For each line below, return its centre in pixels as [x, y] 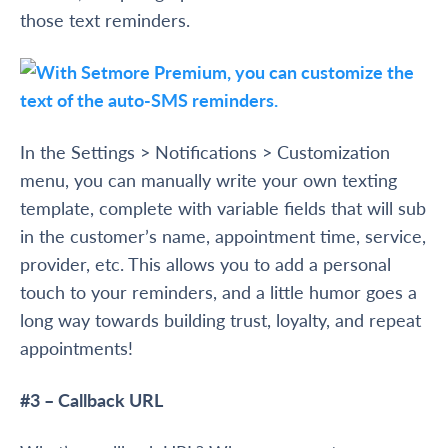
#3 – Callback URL [91, 400]
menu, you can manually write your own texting [208, 180]
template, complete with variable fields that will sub [223, 208]
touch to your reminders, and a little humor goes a [218, 292]
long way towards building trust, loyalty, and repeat [220, 320]
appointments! [76, 348]
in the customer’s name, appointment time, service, [223, 236]
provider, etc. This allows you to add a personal [205, 264]
